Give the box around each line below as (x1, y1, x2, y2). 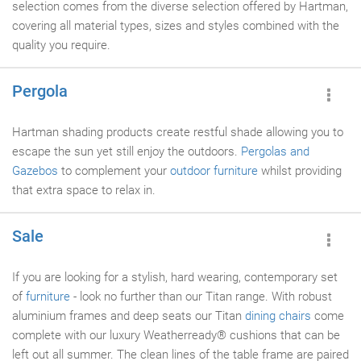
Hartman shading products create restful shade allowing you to (12, 125, 343, 139)
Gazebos (12, 164, 58, 178)
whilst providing (258, 164, 342, 178)
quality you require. (12, 38, 110, 52)
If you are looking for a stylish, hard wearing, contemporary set (12, 270, 338, 284)
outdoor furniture (170, 164, 258, 178)
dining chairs (245, 309, 311, 323)
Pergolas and (241, 144, 309, 159)
